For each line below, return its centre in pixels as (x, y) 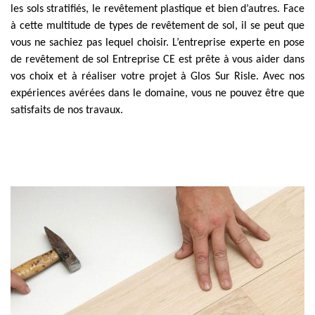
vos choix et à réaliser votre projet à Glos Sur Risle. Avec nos (157, 77)
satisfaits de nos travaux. (67, 110)
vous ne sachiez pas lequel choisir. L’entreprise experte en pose (157, 43)
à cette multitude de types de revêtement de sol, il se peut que (157, 26)
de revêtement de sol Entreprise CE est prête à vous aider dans (157, 60)
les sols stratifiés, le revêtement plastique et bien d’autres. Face (157, 9)
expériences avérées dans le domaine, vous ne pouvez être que (157, 94)
